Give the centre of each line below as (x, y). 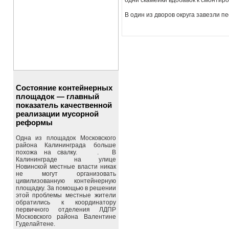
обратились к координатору (66, 202)
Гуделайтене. (35, 224)
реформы (34, 122)
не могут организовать (66, 174)
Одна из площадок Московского (66, 138)
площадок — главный (57, 96)
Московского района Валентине (66, 217)
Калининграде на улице (66, 159)
